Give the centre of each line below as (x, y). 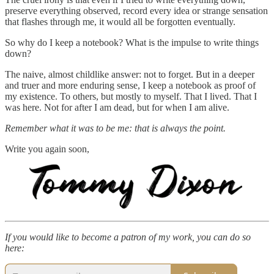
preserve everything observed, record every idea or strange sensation (136, 10)
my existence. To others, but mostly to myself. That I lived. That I (131, 96)
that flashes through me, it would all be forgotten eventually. (120, 21)
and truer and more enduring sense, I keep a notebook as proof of (130, 85)
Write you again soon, (47, 149)
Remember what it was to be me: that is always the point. (115, 128)
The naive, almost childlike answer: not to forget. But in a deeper (130, 74)
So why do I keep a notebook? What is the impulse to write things (132, 42)
